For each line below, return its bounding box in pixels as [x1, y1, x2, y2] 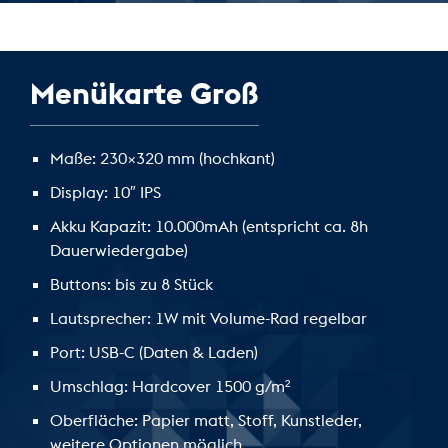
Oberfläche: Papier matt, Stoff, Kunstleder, [50, 410, 362, 431]
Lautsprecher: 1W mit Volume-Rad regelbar [50, 308, 367, 329]
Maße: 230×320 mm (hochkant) [50, 148, 275, 169]
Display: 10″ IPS [50, 182, 161, 203]
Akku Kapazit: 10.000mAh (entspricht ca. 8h [50, 216, 368, 237]
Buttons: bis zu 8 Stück [50, 274, 213, 295]
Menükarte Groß [30, 74, 259, 113]
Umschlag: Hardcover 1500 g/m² [50, 376, 290, 397]
